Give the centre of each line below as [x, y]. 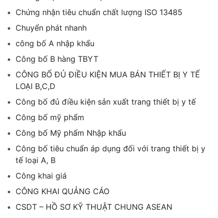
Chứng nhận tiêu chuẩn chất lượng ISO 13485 [99, 12]
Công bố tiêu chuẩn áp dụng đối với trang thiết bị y [110, 148]
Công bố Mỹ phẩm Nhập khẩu [71, 133]
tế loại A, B [36, 160]
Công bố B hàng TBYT [57, 59]
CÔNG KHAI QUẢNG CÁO [63, 191]
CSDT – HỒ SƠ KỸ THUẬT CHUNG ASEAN [94, 207]
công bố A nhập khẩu [55, 43]
